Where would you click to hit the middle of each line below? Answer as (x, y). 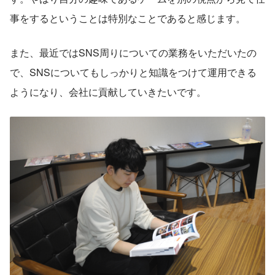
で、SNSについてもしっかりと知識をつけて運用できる (133, 72)
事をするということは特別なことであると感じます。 (128, 18)
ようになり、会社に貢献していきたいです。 (108, 91)
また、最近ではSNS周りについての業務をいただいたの (133, 52)
